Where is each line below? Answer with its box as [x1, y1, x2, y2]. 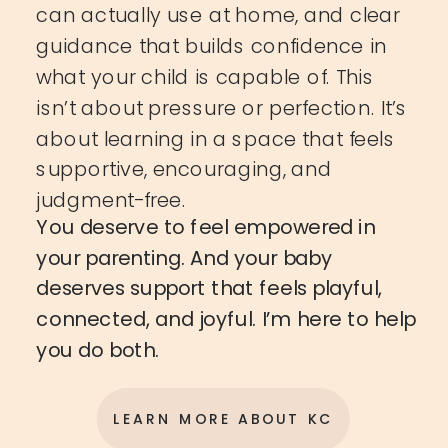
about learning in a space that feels [36, 124, 395, 153]
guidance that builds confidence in [36, 32, 387, 61]
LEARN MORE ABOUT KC [113, 408, 334, 430]
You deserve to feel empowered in [36, 212, 376, 241]
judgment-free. [36, 186, 187, 215]
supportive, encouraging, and [36, 155, 332, 184]
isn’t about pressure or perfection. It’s [36, 93, 408, 122]
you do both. [36, 335, 160, 364]
